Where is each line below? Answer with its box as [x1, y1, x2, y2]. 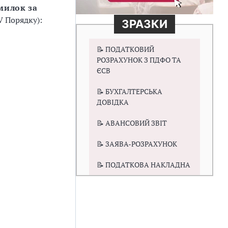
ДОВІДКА [97, 97, 129, 107]
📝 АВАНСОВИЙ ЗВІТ [97, 118, 167, 128]
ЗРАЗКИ [122, 17, 167, 31]
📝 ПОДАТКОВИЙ [97, 44, 154, 54]
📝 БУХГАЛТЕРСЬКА [97, 87, 162, 96]
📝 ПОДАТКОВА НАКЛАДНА [97, 160, 190, 169]
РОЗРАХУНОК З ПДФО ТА [97, 55, 181, 65]
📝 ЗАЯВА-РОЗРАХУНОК [97, 139, 177, 149]
